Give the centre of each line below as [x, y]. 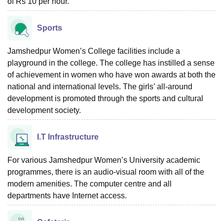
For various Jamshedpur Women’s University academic [104, 160]
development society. [44, 110]
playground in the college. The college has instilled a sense [111, 63]
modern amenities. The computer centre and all [90, 184]
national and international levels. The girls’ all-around [100, 86]
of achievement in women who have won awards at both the [111, 74]
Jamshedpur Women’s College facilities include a [94, 51]
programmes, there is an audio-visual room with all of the [106, 172]
